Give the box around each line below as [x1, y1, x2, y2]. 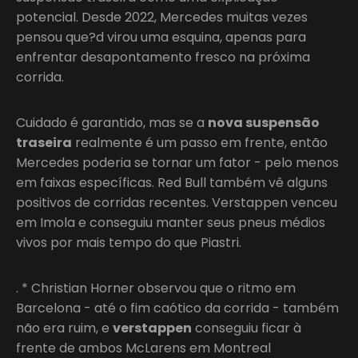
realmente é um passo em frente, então [72, 133, 328, 152]
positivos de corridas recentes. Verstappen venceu [16, 193, 337, 212]
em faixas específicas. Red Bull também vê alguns [16, 173, 328, 192]
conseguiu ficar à [192, 318, 301, 337]
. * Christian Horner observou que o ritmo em [16, 278, 296, 297]
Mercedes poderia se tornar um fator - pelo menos [16, 153, 339, 172]
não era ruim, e [16, 318, 113, 337]
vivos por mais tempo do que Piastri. [16, 233, 241, 252]
